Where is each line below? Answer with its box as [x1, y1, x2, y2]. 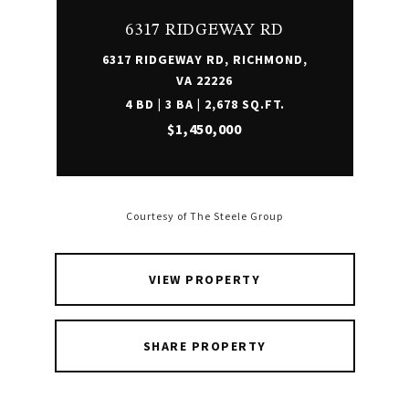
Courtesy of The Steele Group [126, 209, 283, 224]
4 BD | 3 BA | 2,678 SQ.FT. [124, 96, 285, 112]
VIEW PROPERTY [148, 271, 261, 288]
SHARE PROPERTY [142, 338, 267, 354]
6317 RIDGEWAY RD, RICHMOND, [101, 51, 308, 68]
